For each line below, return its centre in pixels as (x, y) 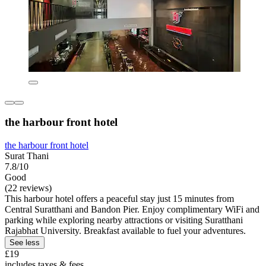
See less (25, 243)
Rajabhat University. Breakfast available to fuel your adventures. (125, 231)
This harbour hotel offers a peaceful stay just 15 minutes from (119, 199)
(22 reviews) (28, 188)
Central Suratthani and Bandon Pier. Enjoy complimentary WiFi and (132, 210)
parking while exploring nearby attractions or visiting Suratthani (124, 220)
